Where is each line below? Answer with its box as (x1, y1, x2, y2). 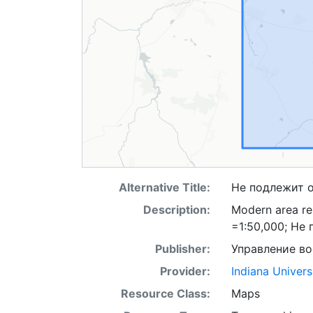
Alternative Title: (118, 180, 210, 194)
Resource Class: (120, 286, 210, 300)
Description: (143, 203, 210, 217)
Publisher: (154, 242, 210, 256)
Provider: (159, 264, 210, 278)
